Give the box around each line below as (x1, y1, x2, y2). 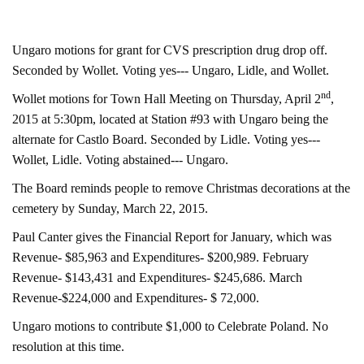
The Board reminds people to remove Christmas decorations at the (12, 181, 350, 195)
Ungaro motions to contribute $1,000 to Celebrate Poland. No (12, 319, 328, 333)
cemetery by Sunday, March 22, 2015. (12, 201, 208, 215)
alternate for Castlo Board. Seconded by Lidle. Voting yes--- (12, 132, 320, 146)
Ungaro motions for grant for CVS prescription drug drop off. (12, 43, 327, 57)
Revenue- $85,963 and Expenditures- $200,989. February (12, 250, 309, 264)
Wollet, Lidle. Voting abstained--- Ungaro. (12, 153, 228, 167)
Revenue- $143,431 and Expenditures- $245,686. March (12, 271, 302, 284)
